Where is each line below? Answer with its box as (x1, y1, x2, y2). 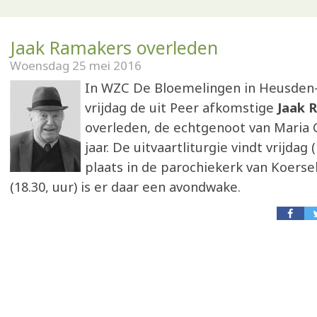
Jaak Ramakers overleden (10, 35, 218, 59)
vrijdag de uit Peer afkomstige (85, 99, 277, 116)
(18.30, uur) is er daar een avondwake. (10, 178, 241, 195)
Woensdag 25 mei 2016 (10, 57, 142, 74)
